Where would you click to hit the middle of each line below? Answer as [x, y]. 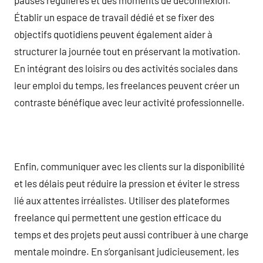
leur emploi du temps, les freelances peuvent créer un [127, 85]
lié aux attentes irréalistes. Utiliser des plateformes [122, 200]
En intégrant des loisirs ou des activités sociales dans [126, 68]
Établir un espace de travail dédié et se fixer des [114, 17]
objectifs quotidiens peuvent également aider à [113, 34]
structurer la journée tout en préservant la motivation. [127, 51]
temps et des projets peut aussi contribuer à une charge [131, 234]
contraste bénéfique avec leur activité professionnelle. [129, 102]
